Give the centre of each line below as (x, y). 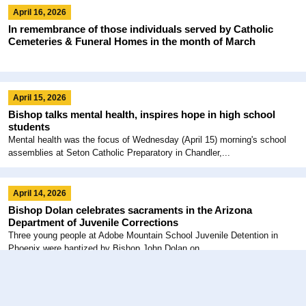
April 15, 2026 (40, 97)
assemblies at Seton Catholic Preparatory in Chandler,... (119, 152)
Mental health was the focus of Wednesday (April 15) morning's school (147, 139)
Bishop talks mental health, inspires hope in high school (142, 114)
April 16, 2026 (40, 12)
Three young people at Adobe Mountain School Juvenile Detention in (143, 235)
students (30, 126)
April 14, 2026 (40, 193)
